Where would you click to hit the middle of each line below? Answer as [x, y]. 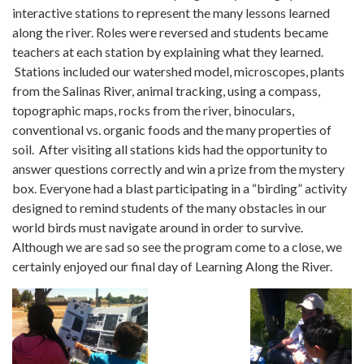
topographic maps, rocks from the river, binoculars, [153, 110]
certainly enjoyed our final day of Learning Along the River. [172, 266]
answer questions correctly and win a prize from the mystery [178, 168]
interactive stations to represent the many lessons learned [171, 12]
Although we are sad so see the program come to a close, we [177, 246]
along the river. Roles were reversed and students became [170, 32]
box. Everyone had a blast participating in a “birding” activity [180, 188]
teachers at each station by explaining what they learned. [168, 51]
